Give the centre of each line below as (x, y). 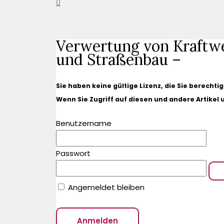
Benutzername (84, 123)
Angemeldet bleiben (105, 187)
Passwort (73, 153)
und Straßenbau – (118, 59)
